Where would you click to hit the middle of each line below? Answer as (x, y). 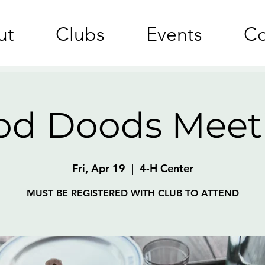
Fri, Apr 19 (98, 168)
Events (174, 34)
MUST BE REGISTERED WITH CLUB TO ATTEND (132, 193)
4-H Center (166, 168)
